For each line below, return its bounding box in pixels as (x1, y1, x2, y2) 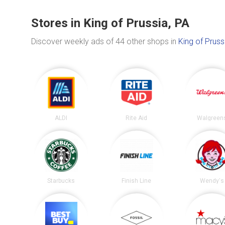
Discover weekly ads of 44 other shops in (31, 36, 178, 46)
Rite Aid (126, 115, 148, 122)
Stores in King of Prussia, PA (31, 16, 189, 30)
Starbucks (47, 177, 75, 184)
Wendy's (199, 177, 224, 184)
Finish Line (122, 177, 152, 184)
